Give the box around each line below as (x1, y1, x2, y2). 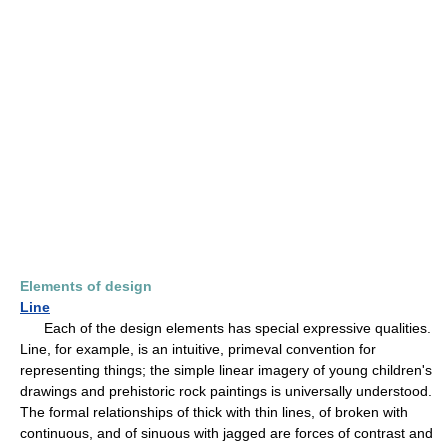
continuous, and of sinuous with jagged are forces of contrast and (20, 424, 433, 441)
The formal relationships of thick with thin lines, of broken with (20, 403, 408, 420)
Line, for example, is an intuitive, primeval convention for (20, 340, 376, 357)
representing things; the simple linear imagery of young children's (20, 361, 432, 378)
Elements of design (20, 277, 152, 294)
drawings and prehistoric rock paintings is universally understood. (20, 382, 432, 399)
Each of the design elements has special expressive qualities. (20, 319, 431, 336)
